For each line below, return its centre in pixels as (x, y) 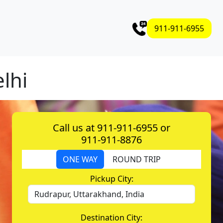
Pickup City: (111, 179)
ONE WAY (80, 159)
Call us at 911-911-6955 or (111, 128)
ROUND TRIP (136, 159)
